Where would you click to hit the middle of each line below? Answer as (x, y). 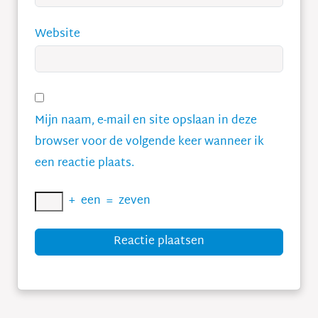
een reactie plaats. (84, 164)
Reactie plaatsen (159, 242)
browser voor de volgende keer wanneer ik (149, 142)
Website (57, 34)
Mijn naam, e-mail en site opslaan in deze (146, 121)
